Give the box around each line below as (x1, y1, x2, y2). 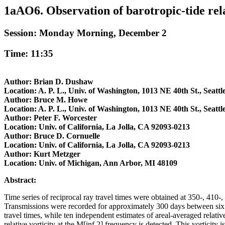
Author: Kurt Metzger (4, 150, 80, 159)
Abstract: (4, 176, 36, 185)
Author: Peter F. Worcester (4, 114, 97, 123)
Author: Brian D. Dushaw (4, 77, 93, 86)
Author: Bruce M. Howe (4, 95, 87, 104)
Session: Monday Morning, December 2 (4, 27, 167, 38)
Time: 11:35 (4, 48, 53, 59)
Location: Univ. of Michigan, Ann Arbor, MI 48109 (4, 159, 177, 168)
